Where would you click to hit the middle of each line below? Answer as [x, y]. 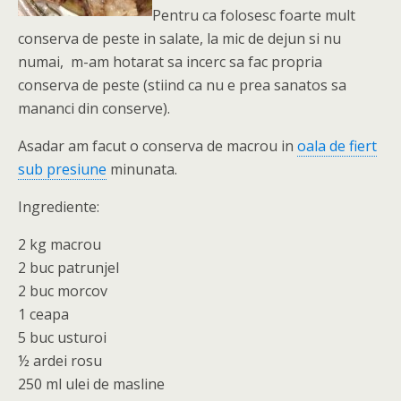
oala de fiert [337, 146]
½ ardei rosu [60, 361]
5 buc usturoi [62, 337]
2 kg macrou [60, 244]
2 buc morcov [63, 291]
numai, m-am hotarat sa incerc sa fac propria [170, 62]
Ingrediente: [59, 207]
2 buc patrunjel [68, 268]
